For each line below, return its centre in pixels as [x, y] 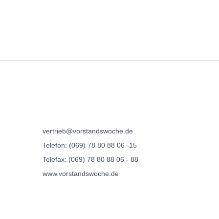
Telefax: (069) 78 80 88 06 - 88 [90, 159]
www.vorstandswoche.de [81, 174]
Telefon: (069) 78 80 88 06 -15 [90, 145]
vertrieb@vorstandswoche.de [88, 131]
